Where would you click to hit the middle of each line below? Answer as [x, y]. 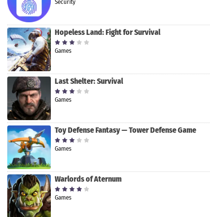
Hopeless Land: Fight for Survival [108, 32]
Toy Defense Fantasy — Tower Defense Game [125, 130]
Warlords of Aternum [88, 179]
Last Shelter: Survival [89, 81]
